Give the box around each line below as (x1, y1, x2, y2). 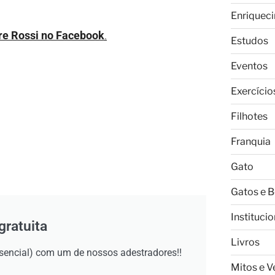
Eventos (230, 60, 268, 72)
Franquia (230, 136, 271, 147)
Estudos (230, 35, 268, 47)
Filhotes (230, 110, 268, 122)
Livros (230, 236, 260, 248)
